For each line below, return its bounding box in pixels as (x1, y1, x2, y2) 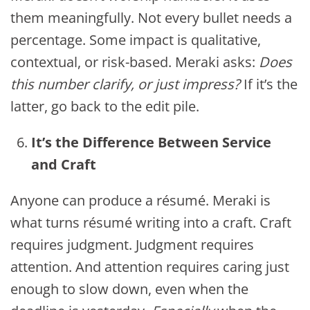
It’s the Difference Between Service (31, 133, 271, 152)
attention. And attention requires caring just (10, 257, 289, 277)
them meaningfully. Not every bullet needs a (10, 8, 292, 28)
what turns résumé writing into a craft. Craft (10, 213, 291, 232)
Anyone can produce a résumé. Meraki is (10, 191, 271, 210)
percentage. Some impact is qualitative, (10, 30, 261, 50)
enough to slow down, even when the (10, 280, 248, 299)
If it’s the (244, 75, 298, 94)
